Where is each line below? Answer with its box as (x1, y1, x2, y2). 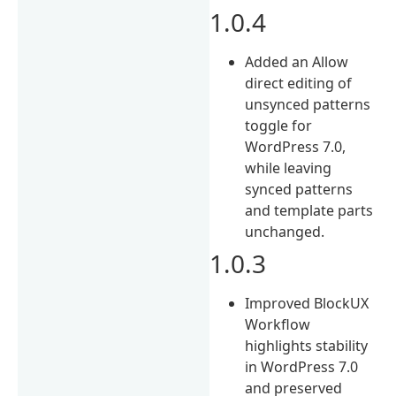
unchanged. (245, 221, 325, 241)
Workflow (245, 314, 311, 334)
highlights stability (245, 335, 369, 355)
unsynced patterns (245, 94, 371, 114)
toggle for (245, 115, 313, 135)
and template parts (245, 200, 374, 220)
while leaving (245, 157, 332, 178)
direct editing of (245, 72, 353, 93)
